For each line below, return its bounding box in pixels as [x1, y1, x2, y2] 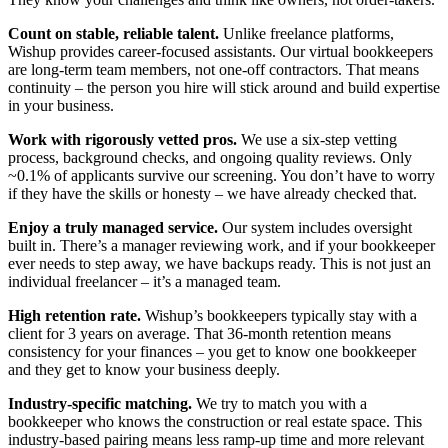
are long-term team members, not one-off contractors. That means [8, 61, 419, 79]
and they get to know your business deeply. [8, 361, 280, 379]
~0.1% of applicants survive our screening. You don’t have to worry [8, 167, 435, 185]
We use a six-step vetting [237, 131, 397, 149]
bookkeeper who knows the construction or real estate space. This [8, 413, 422, 431]
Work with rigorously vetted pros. [8, 131, 237, 149]
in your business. [8, 97, 114, 115]
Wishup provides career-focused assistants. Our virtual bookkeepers [8, 43, 433, 61]
